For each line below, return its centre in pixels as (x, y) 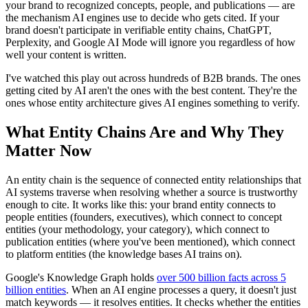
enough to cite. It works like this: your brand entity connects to (141, 204)
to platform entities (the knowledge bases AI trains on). (124, 254)
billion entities (36, 289)
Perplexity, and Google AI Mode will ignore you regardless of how (151, 42)
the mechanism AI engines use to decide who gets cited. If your (142, 17)
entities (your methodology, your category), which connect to (137, 229)
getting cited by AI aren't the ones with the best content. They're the (151, 90)
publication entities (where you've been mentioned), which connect (150, 241)
